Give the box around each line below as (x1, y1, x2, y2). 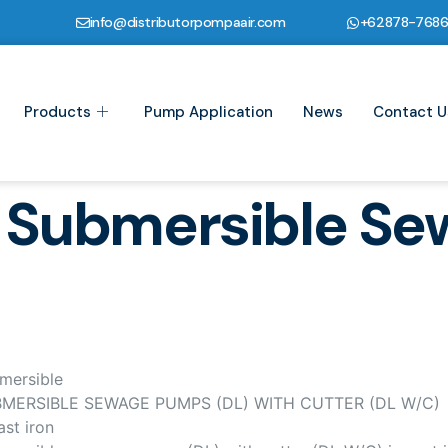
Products (23, 102, 91, 123)
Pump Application (143, 102, 273, 123)
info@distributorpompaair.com (89, 13, 286, 31)
